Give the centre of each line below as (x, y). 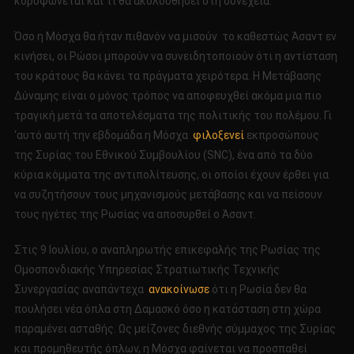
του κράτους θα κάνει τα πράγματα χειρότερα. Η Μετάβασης (168, 76)
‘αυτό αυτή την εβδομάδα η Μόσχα (103, 136)
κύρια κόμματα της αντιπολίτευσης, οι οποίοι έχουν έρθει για (171, 175)
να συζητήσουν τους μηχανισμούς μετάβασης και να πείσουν (168, 195)
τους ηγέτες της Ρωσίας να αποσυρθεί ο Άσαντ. (135, 215)
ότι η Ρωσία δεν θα (258, 290)
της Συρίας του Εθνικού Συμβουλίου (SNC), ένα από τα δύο (163, 155)
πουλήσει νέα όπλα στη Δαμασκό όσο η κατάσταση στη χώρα (167, 309)
